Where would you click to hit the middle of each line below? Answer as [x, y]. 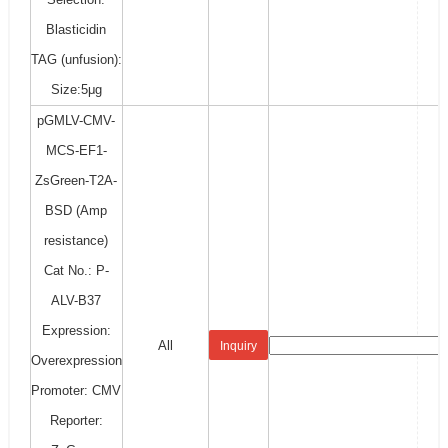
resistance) [76, 240]
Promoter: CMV [76, 390]
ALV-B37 [76, 300]
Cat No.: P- [76, 270]
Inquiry [238, 346]
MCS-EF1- [76, 150]
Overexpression [76, 360]
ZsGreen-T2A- [76, 180]
